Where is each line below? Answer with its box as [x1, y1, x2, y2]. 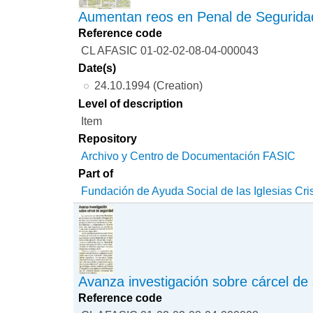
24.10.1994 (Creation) [94, 79, 203, 92]
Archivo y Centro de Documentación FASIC [81, 150, 296, 163]
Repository [78, 132, 138, 145]
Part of [78, 167, 114, 180]
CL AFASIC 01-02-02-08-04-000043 [81, 44, 259, 57]
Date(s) [78, 61, 117, 75]
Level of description [78, 97, 184, 110]
